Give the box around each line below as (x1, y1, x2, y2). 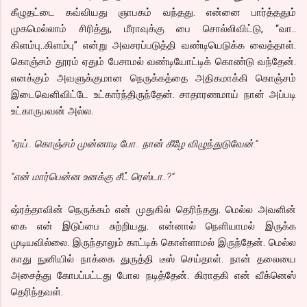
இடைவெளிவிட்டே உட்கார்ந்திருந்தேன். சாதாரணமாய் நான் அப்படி (11, 88, 296, 101)
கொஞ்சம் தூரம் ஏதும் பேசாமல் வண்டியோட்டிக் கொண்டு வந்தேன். (11, 55, 296, 68)
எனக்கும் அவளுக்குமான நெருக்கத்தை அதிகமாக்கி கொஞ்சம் (11, 71, 296, 84)
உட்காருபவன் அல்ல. (11, 104, 93, 117)
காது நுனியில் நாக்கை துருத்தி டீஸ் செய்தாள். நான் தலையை (11, 252, 296, 265)
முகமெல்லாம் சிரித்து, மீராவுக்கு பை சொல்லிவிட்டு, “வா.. (11, 22, 296, 35)
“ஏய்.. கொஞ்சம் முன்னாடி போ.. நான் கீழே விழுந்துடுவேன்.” (11, 137, 258, 150)
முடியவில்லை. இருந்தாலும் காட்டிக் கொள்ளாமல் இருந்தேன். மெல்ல (11, 236, 296, 249)
